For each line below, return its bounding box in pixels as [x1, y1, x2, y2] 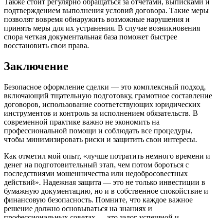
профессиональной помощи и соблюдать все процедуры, [4, 126, 193, 135]
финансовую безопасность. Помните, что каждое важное [4, 195, 193, 204]
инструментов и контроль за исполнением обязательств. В [4, 109, 198, 117]
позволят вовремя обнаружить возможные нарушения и [4, 15, 190, 23]
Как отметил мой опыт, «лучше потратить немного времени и [4, 151, 210, 160]
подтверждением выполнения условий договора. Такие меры [4, 6, 209, 15]
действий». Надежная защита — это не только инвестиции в [4, 178, 205, 186]
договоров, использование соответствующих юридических [4, 100, 200, 109]
